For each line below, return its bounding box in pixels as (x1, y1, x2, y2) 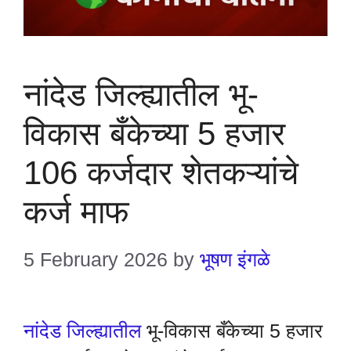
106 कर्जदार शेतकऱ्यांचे (24, 154, 299, 192)
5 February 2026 (24, 248, 168, 270)
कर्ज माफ (24, 194, 129, 231)
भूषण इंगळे (200, 248, 270, 270)
